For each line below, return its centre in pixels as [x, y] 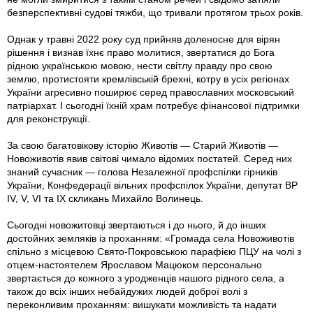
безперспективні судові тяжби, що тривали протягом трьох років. [155, 13]
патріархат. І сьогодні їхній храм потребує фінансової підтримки [153, 106]
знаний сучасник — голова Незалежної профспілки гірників [142, 172]
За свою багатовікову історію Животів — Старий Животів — [143, 146]
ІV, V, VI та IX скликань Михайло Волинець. [105, 199]
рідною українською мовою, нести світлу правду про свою [140, 66]
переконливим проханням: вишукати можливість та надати [142, 305]
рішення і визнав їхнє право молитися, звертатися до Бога [141, 53]
